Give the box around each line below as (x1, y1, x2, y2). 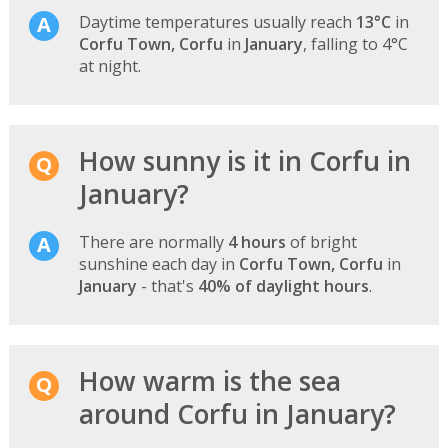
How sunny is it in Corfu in (78, 142, 411, 179)
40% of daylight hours (197, 274, 369, 297)
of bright (285, 230, 357, 253)
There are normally (78, 230, 228, 253)
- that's (136, 274, 198, 297)
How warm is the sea (78, 362, 341, 399)
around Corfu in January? (78, 395, 396, 432)
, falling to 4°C (302, 32, 408, 55)
